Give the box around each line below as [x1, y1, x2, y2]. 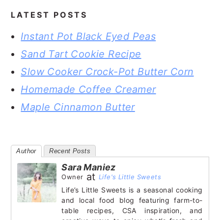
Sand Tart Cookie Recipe [21, 48, 141, 60]
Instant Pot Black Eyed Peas [21, 30, 156, 42]
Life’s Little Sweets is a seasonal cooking [61, 186, 203, 194]
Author [16, 147, 36, 155]
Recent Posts [49, 147, 91, 155]
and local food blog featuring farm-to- [61, 196, 203, 204]
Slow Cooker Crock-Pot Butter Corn [21, 66, 194, 78]
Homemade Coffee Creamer [21, 83, 156, 95]
